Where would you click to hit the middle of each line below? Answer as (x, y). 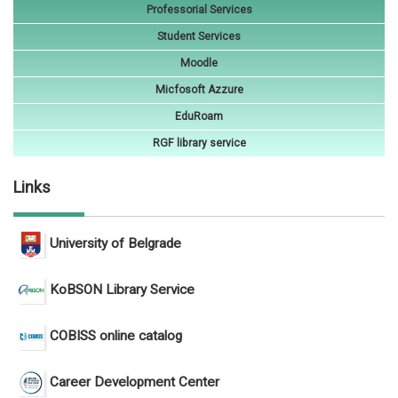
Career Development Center (135, 382)
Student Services (199, 36)
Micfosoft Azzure (199, 90)
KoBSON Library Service (122, 290)
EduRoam (199, 116)
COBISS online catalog (116, 336)
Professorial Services (199, 10)
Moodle (199, 63)
